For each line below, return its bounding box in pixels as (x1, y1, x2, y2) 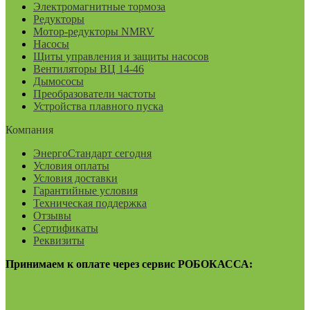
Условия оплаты (33, 160, 109, 172)
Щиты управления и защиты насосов (33, 51, 209, 63)
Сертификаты (33, 222, 98, 235)
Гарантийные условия (33, 185, 138, 197)
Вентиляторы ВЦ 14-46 (33, 63, 144, 75)
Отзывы (33, 210, 71, 222)
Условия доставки (33, 172, 118, 185)
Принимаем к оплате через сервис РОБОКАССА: (6, 258, 253, 271)
